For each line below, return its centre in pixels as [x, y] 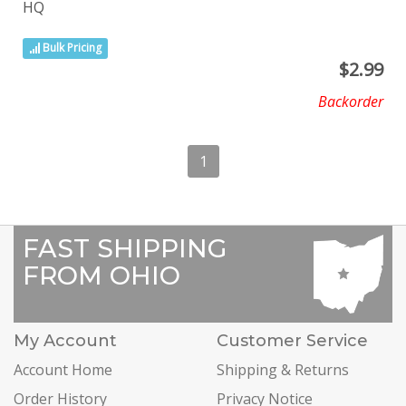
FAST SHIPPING [125, 248]
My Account [65, 341]
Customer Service [292, 341]
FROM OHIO [101, 275]
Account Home [63, 370]
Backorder [351, 101]
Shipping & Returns [283, 370]
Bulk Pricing [71, 48]
